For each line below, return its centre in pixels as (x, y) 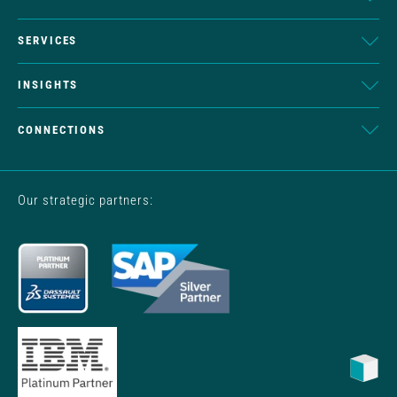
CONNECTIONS (62, 129)
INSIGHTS (48, 85)
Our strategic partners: (86, 200)
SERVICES (48, 41)
